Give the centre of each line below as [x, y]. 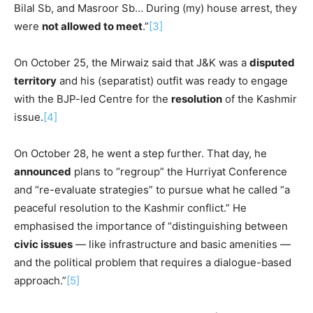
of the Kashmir [260, 99]
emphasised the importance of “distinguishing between [151, 226]
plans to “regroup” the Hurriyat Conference [179, 171]
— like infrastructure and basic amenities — [182, 244]
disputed [272, 62]
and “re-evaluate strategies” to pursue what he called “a [152, 189]
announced [43, 171]
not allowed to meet [92, 26]
